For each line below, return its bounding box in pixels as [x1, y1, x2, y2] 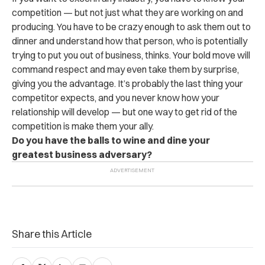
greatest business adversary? [12, 148, 152, 160]
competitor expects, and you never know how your [12, 92, 219, 104]
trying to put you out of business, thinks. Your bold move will [12, 49, 250, 61]
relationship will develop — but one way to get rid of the [12, 106, 237, 118]
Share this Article [12, 227, 92, 241]
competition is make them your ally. [12, 120, 154, 132]
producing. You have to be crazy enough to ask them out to [12, 21, 251, 33]
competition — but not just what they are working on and [12, 7, 243, 18]
